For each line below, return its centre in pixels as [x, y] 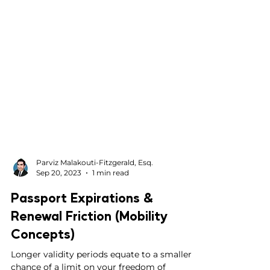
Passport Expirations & [82, 245]
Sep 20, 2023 [59, 221]
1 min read [111, 221]
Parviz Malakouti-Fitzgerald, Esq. [95, 211]
